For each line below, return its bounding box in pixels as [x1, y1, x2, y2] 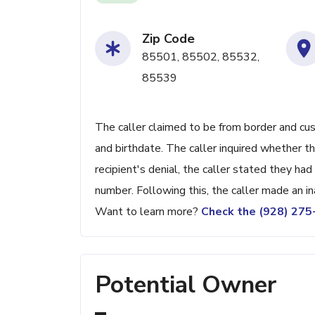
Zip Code [142, 30, 195, 47]
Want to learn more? [95, 204, 201, 219]
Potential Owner [95, 269, 276, 301]
